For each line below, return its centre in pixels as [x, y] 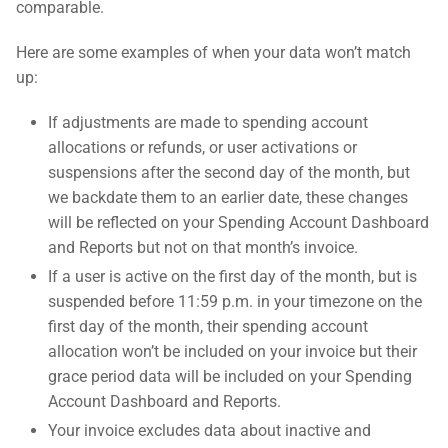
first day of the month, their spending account [208, 326]
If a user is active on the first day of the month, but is [232, 276]
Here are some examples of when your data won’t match [213, 52]
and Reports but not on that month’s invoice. [203, 247]
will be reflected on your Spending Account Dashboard [238, 222]
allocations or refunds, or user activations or [202, 147]
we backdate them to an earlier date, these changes [228, 197]
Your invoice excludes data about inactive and [209, 430]
